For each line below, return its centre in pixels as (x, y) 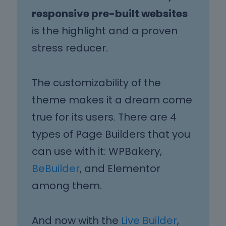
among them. (67, 186)
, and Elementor (120, 169)
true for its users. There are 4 (104, 117)
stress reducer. (70, 48)
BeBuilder (56, 169)
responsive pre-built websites (110, 14)
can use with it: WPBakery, (97, 152)
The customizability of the (96, 83)
